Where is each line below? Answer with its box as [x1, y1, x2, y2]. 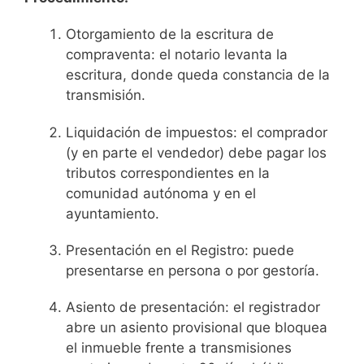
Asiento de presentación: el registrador [66, 299, 320, 316]
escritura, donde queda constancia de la [66, 67, 330, 84]
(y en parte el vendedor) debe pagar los [66, 144, 327, 161]
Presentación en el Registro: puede [66, 242, 294, 259]
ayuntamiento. [66, 205, 159, 222]
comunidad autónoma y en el [66, 184, 256, 201]
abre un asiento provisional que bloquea [66, 319, 327, 336]
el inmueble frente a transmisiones [66, 340, 292, 357]
